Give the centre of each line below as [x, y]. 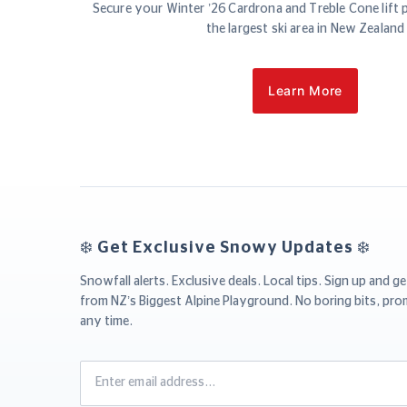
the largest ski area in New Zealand [305, 29]
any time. [106, 321]
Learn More [305, 90]
